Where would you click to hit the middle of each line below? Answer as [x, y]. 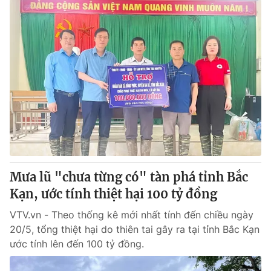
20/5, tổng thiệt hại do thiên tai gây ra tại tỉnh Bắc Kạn [135, 229]
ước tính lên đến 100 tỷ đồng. [77, 244]
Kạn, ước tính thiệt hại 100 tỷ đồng [113, 194]
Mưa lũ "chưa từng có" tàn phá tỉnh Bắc [129, 177]
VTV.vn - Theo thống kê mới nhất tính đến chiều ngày [132, 215]
